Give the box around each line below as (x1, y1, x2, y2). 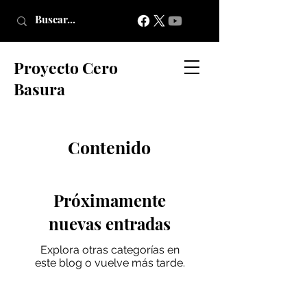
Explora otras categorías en (40, 243, 180, 256)
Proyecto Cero (14, 57, 118, 78)
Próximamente (53, 189, 166, 211)
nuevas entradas (49, 212, 171, 234)
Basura (14, 78, 65, 99)
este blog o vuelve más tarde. (34, 256, 185, 269)
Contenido (67, 136, 151, 158)
